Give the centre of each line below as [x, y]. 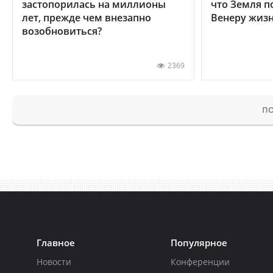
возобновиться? [62, 31]
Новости [54, 261]
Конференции [200, 261]
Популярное [199, 242]
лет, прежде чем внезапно [87, 17]
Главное [56, 242]
